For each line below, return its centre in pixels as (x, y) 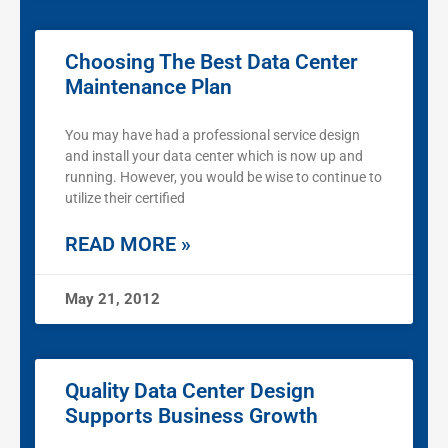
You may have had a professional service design (212, 135)
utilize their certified (125, 198)
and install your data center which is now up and (214, 156)
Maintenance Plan (148, 87)
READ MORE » (128, 244)
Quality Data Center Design (190, 391)
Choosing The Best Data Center (211, 62)
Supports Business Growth (191, 416)
